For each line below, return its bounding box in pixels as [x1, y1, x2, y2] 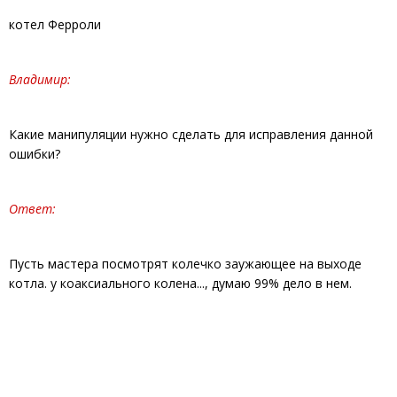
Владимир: [9, 71, 71, 88]
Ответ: [9, 200, 56, 217]
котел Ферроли [9, 16, 101, 33]
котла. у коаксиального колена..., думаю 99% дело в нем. [9, 275, 352, 292]
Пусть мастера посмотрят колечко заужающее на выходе [9, 255, 362, 272]
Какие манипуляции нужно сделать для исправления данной [9, 126, 373, 143]
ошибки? [9, 145, 60, 162]
